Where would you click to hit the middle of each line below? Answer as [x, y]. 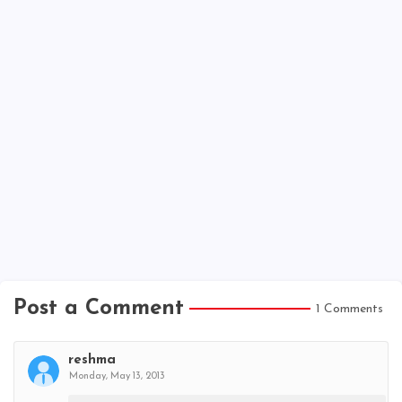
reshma [92, 360]
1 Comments [350, 309]
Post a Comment [99, 309]
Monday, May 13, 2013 [117, 376]
